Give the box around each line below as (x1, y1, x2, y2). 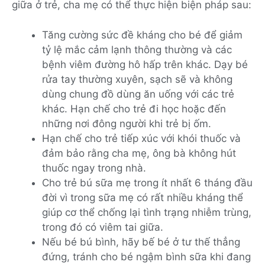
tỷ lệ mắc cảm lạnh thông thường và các (42, 43, 232, 56)
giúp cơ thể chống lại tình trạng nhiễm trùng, (42, 206, 251, 218)
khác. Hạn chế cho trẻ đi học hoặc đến (42, 102, 226, 115)
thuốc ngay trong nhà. (42, 161, 146, 174)
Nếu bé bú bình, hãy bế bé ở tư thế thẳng (42, 235, 240, 248)
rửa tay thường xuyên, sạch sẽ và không (42, 73, 232, 85)
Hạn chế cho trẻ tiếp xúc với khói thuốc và (42, 132, 241, 144)
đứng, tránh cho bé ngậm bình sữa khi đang (42, 250, 251, 263)
